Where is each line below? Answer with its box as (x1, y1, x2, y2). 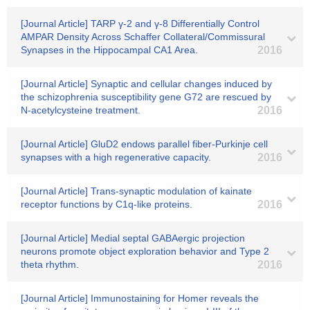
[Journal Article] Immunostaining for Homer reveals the (21, 293, 259, 304)
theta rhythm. (21, 259, 79, 270)
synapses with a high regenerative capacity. (21, 152, 211, 163)
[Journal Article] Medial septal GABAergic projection (21, 232, 245, 244)
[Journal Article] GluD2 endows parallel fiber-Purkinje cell (21, 138, 268, 149)
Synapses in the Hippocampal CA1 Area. (21, 44, 198, 55)
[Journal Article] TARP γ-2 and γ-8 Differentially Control (21, 18, 259, 29)
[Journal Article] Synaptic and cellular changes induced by (21, 78, 272, 89)
